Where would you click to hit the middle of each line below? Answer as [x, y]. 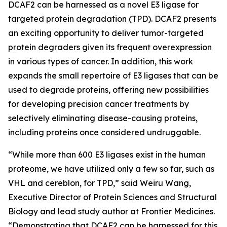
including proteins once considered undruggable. [104, 132]
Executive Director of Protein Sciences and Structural [112, 197]
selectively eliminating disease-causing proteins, [103, 118]
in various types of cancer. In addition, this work [101, 61]
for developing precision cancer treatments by [99, 104]
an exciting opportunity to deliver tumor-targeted [106, 33]
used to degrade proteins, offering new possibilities [108, 90]
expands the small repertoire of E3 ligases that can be [113, 75]
